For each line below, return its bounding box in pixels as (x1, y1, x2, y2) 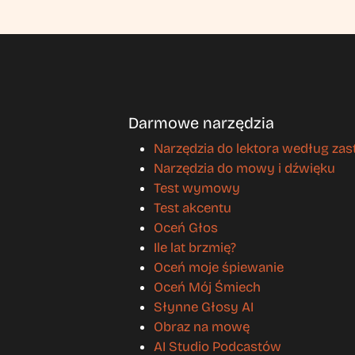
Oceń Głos (154, 219, 218, 236)
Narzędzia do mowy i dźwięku (154, 159, 335, 177)
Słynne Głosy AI (154, 298, 254, 315)
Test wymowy (154, 179, 240, 197)
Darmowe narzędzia (128, 113, 274, 132)
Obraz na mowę (154, 318, 250, 335)
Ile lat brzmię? (154, 239, 236, 256)
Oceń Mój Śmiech (154, 278, 261, 296)
